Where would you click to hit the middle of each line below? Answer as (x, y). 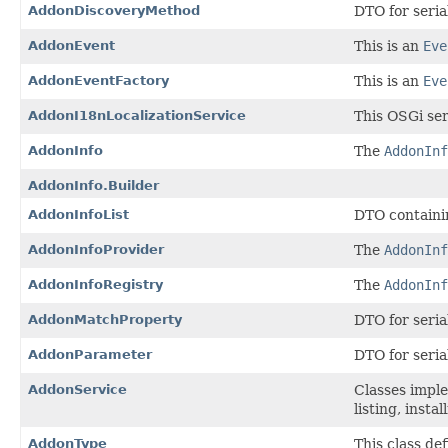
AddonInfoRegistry (95, 284)
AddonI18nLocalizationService (137, 115)
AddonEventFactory (98, 80)
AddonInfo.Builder (93, 185)
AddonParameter (90, 354)
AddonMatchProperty (105, 319)
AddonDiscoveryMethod (114, 10)
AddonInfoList (78, 214)
